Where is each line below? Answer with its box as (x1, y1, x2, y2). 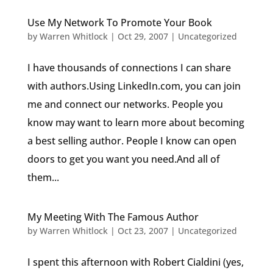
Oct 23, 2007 (117, 225, 168, 236)
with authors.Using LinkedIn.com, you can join (27, 79, 241, 93)
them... (27, 171, 59, 184)
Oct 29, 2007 (117, 30, 168, 42)
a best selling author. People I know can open (27, 134, 236, 147)
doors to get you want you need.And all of (27, 152, 220, 166)
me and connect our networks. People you (27, 97, 223, 111)
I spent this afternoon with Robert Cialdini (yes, (27, 255, 244, 269)
